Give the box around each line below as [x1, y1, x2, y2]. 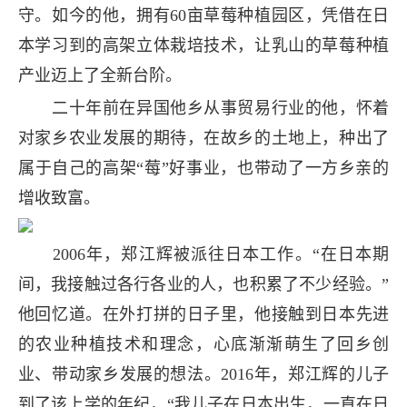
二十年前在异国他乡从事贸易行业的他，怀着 [17, 98, 390, 117]
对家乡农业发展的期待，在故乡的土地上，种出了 [17, 128, 390, 147]
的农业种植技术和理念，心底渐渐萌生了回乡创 [17, 334, 390, 353]
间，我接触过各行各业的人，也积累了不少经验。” [17, 274, 390, 293]
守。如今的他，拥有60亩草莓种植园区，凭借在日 [17, 5, 390, 25]
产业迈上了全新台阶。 [17, 65, 182, 84]
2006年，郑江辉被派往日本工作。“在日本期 [17, 244, 390, 263]
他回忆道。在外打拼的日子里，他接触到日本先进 [17, 304, 390, 323]
